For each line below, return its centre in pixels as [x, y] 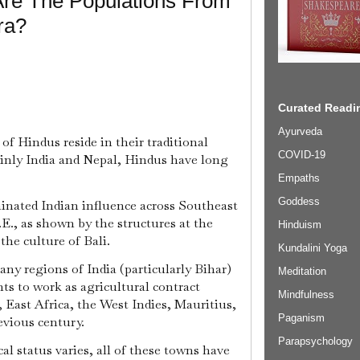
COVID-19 [302, 154]
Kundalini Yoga [313, 247]
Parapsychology [315, 341]
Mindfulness [306, 294]
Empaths [299, 178]
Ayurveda [300, 131]
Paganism [301, 317]
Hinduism [300, 224]
